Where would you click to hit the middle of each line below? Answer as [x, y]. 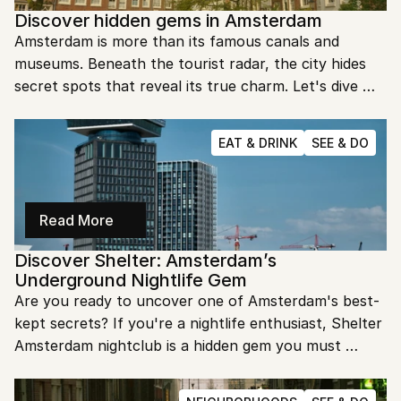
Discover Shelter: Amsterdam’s [145, 260]
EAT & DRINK [258, 143]
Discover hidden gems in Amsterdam [168, 21]
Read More [77, 220]
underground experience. [101, 390]
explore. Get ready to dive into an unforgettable [181, 368]
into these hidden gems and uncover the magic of [185, 108]
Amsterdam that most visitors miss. [136, 131]
